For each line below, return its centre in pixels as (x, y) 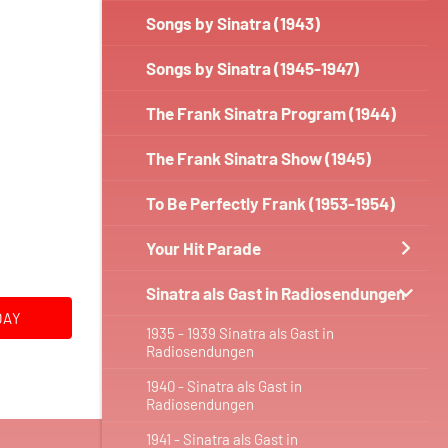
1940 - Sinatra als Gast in (224, 386)
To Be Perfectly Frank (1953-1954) (270, 203)
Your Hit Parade (203, 248)
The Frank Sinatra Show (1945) (258, 158)
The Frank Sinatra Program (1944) (271, 113)
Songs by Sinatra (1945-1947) (252, 68)
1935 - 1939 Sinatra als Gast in (240, 333)
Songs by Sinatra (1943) (233, 23)
